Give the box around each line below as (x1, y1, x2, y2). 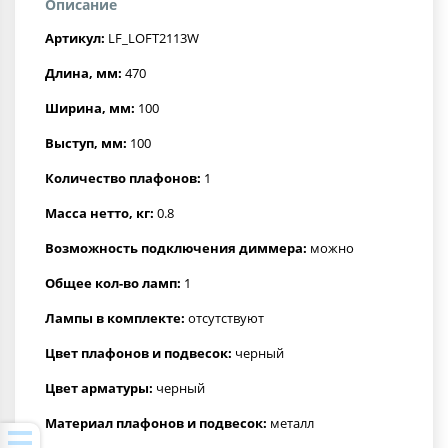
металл (267, 413, 314, 432)
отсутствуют (185, 308, 264, 327)
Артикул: (45, 28, 105, 47)
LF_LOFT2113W (105, 28, 199, 47)
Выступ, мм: (45, 133, 127, 152)
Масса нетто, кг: (45, 203, 154, 222)
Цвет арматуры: (45, 378, 153, 397)
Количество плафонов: (45, 168, 201, 187)
